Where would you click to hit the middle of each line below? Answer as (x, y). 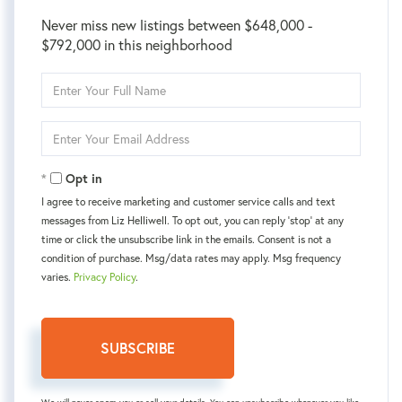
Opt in (84, 178)
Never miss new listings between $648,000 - (177, 24)
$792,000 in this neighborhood (137, 44)
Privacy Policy (105, 276)
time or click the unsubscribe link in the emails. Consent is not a (186, 239)
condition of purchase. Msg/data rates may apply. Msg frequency (191, 258)
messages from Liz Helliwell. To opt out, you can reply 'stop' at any (192, 220)
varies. (57, 276)
